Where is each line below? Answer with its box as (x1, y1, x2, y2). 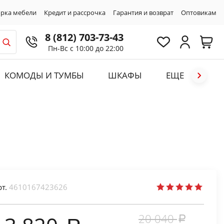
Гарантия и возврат (113, 7, 173, 17)
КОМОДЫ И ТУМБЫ (4, 69, 84, 81)
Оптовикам (181, 7, 216, 17)
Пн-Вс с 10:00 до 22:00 (48, 43, 123, 53)
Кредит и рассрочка (44, 7, 105, 17)
